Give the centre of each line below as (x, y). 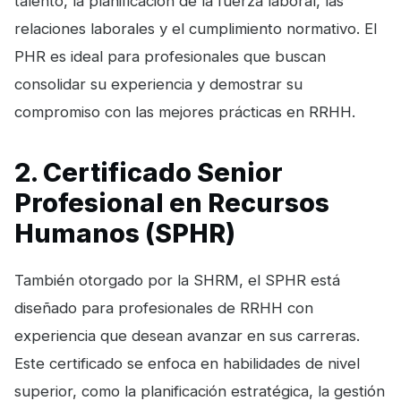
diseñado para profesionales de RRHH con (164, 307)
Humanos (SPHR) (125, 233)
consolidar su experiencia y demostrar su (158, 84)
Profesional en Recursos (172, 202)
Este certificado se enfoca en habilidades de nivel (187, 363)
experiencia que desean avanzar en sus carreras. (187, 335)
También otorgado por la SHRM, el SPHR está (177, 280)
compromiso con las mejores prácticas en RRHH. (185, 111)
